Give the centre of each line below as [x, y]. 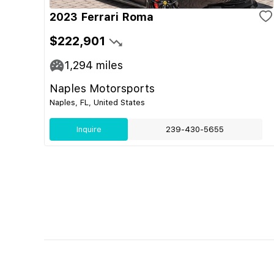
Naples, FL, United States [97, 102]
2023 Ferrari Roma [102, 17]
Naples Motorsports [102, 88]
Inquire [89, 129]
